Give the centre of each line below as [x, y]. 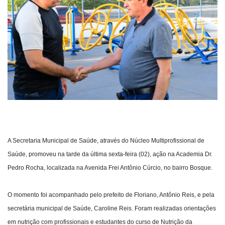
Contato [23, 48]
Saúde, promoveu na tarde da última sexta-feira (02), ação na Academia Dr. [110, 154]
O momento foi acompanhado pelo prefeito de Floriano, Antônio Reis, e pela [111, 195]
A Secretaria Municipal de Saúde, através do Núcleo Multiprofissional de [106, 141]
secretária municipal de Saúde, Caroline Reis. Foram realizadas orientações [112, 209]
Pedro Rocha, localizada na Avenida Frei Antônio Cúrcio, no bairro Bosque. [111, 168]
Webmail [24, 23]
